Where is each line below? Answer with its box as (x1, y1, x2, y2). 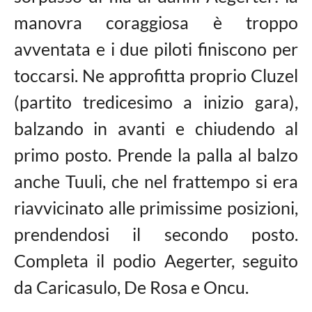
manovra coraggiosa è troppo (13, 12, 299, 33)
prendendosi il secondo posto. (13, 224, 299, 244)
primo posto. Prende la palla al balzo (13, 144, 299, 165)
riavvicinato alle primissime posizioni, (13, 197, 299, 218)
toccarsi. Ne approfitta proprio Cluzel (13, 65, 299, 86)
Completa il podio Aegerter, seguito (13, 250, 299, 271)
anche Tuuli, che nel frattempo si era (13, 171, 299, 192)
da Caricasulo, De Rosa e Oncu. (13, 276, 249, 297)
